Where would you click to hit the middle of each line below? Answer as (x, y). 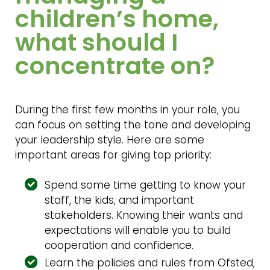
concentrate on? (115, 66)
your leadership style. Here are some (109, 140)
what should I (96, 42)
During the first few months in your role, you (127, 110)
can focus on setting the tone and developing (133, 125)
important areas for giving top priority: (113, 155)
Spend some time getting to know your (146, 185)
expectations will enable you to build (138, 230)
